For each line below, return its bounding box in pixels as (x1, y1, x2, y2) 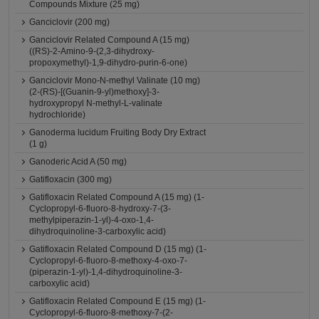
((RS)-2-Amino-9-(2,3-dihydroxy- (29, 46, 155, 56)
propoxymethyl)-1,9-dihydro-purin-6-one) (29, 58, 188, 68)
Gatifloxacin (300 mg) (29, 174, 113, 184)
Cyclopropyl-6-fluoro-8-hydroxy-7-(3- (29, 204, 172, 214)
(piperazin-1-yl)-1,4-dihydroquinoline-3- (29, 267, 183, 277)
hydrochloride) (29, 110, 86, 120)
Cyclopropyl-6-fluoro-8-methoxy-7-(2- (29, 308, 174, 318)
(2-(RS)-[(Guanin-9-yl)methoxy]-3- (29, 87, 160, 97)
